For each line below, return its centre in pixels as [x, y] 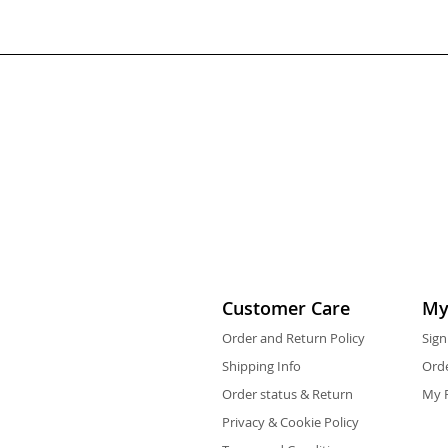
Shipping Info [261, 366]
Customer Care [286, 308]
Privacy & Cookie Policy [290, 422]
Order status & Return [287, 394]
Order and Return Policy [293, 338]
